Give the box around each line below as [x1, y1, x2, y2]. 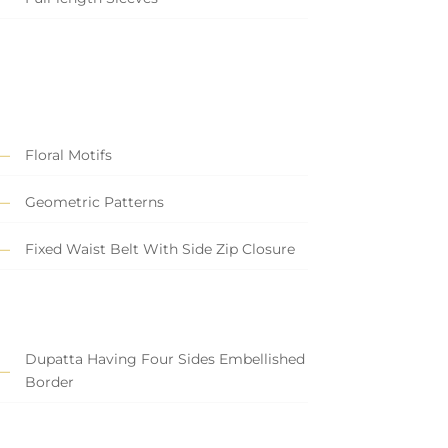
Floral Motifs [24, 146, 112, 165]
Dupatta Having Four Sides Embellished [24, 350, 305, 369]
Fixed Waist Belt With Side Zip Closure [24, 240, 295, 259]
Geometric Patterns [24, 193, 164, 212]
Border [24, 373, 74, 392]
